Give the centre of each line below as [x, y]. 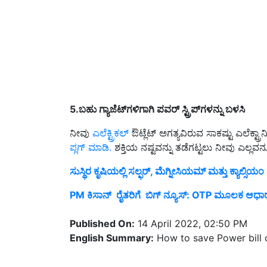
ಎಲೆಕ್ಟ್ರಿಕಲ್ [111, 119]
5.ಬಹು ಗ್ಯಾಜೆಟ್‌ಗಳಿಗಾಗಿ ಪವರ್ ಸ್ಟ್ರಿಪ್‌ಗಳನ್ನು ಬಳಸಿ [157, 95]
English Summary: [112, 224]
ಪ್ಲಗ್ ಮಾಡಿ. [91, 133]
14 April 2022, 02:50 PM [191, 209]
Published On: [102, 209]
